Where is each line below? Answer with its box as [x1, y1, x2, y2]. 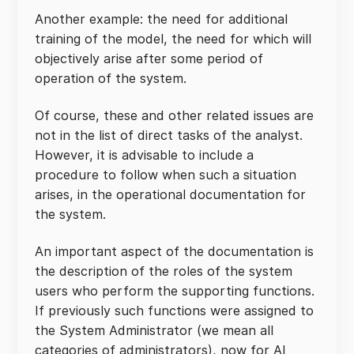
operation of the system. [35, 70, 186, 86]
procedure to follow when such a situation [35, 167, 296, 183]
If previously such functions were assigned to [35, 303, 314, 318]
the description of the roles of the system [35, 263, 292, 279]
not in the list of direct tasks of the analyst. [35, 127, 303, 143]
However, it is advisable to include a [35, 147, 254, 163]
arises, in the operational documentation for [35, 186, 306, 202]
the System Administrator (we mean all [35, 322, 273, 338]
